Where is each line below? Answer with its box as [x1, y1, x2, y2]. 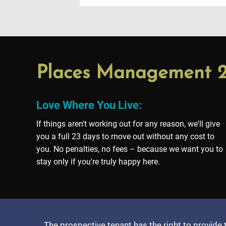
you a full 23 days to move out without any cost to [36, 132, 214, 142]
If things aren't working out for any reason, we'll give [36, 119, 220, 129]
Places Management [36, 64, 217, 83]
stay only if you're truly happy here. [36, 157, 160, 167]
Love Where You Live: [36, 99, 142, 112]
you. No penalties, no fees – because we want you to [36, 144, 223, 154]
